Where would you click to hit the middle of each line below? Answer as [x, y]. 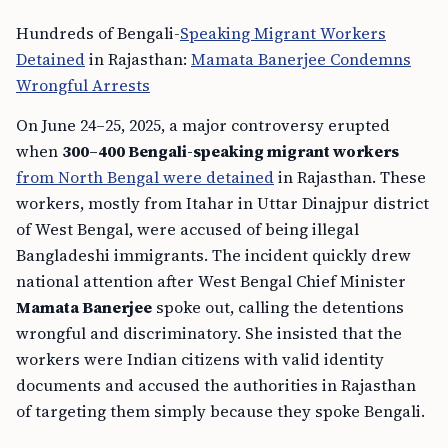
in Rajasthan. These [350, 177]
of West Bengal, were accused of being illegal [187, 229]
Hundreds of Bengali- [98, 33]
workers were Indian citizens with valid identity [200, 359]
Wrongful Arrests [83, 85]
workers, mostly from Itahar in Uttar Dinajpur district [222, 203]
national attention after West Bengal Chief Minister [211, 281]
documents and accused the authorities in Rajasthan [216, 385]
